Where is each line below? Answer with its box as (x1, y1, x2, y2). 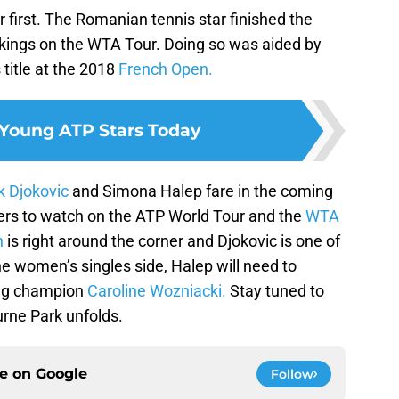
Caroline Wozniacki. (87, 281, 226, 301)
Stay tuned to (226, 281, 324, 301)
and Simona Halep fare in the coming (69, 182, 333, 201)
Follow (271, 366, 313, 383)
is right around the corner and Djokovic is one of (4, 232, 340, 251)
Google (36, 365, 87, 383)
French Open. (118, 60, 213, 79)
